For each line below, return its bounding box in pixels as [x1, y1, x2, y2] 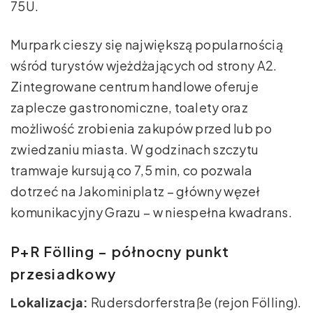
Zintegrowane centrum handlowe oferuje [10, 78, 259, 94]
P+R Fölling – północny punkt [10, 242, 229, 260]
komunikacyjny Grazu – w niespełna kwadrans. [10, 203, 292, 220]
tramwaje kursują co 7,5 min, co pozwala [10, 161, 253, 178]
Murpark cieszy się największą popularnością [10, 36, 283, 52]
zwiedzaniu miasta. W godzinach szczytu [10, 140, 259, 157]
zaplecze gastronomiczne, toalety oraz [10, 99, 249, 115]
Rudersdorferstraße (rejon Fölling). [88, 293, 302, 310]
